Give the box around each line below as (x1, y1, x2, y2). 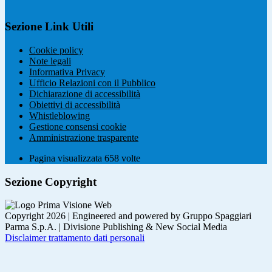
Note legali (29, 56, 71, 66)
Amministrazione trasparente (29, 132, 138, 143)
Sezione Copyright (5, 175, 97, 188)
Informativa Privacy (29, 67, 105, 77)
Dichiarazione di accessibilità (29, 89, 140, 99)
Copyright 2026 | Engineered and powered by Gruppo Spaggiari (5, 211, 251, 222)
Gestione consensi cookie (29, 121, 126, 132)
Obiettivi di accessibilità (29, 100, 120, 110)
